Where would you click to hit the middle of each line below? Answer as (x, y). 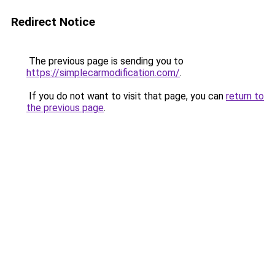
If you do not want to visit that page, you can (126, 96)
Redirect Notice (53, 22)
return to (245, 96)
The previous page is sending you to (105, 61)
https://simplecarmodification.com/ (103, 73)
